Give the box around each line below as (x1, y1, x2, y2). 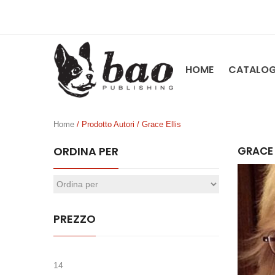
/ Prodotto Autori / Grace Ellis (74, 119, 181, 129)
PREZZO (53, 211, 96, 227)
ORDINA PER (53, 143, 118, 159)
